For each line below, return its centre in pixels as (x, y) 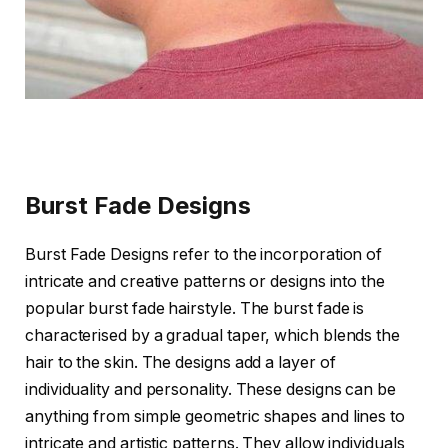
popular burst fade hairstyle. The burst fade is (195, 308)
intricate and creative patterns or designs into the (205, 281)
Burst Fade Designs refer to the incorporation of (204, 254)
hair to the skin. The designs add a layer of (180, 362)
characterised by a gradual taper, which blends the (213, 335)
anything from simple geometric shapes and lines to (215, 416)
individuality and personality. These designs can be (210, 389)
